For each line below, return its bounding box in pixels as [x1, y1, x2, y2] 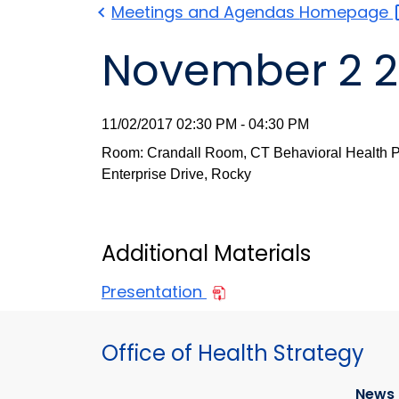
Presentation [102, 281, 207, 304]
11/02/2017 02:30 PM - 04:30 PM [102, 117, 309, 133]
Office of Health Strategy [102, 338, 364, 369]
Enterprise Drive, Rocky [102, 167, 251, 183]
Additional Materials [102, 239, 311, 269]
